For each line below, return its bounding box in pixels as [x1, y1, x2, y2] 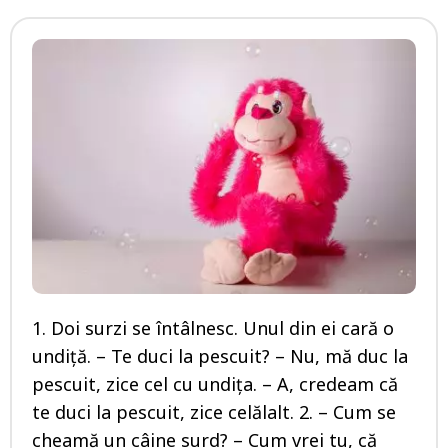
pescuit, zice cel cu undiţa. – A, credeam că [32, 372, 398, 397]
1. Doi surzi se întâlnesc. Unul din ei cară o [32, 316, 394, 341]
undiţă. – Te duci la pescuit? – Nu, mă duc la [32, 344, 408, 369]
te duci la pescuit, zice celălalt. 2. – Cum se [32, 400, 396, 425]
